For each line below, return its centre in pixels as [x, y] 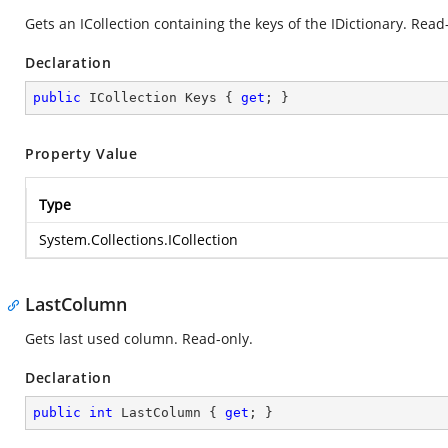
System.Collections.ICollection [138, 239]
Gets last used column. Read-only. [139, 338]
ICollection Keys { [161, 97]
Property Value [81, 153]
